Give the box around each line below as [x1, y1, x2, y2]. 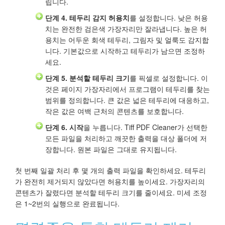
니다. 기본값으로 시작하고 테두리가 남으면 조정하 [45, 46, 205, 56]
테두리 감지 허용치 [69, 13, 130, 23]
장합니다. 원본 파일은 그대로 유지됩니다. [45, 144, 177, 155]
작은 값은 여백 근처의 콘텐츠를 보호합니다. [45, 106, 184, 117]
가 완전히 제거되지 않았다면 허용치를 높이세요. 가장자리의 [15, 176, 205, 187]
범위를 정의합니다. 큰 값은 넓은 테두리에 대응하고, [45, 95, 209, 105]
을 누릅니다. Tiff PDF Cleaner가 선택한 [83, 122, 207, 133]
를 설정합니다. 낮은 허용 [130, 13, 208, 23]
